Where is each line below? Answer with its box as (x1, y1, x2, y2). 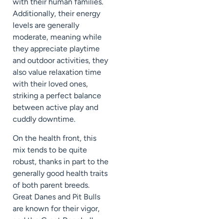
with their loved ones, (13, 79, 88, 89)
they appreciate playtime (13, 44, 100, 54)
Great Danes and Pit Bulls (13, 192, 100, 201)
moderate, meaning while (13, 32, 102, 42)
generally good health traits (13, 168, 108, 178)
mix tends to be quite (13, 145, 87, 154)
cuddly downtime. (13, 114, 75, 124)
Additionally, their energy (13, 9, 100, 19)
